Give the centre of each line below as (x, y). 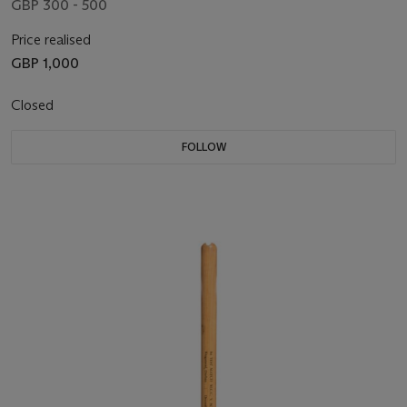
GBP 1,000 (45, 63)
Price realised (51, 39)
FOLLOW (203, 146)
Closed (34, 104)
